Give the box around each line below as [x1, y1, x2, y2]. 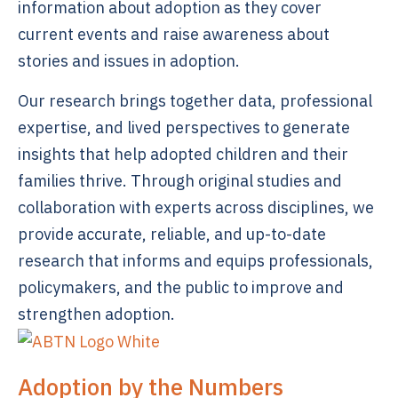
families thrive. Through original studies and [18, 171, 342, 191]
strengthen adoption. [18, 304, 175, 324]
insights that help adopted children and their [18, 144, 348, 164]
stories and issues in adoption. [18, 51, 240, 71]
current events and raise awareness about [18, 24, 330, 44]
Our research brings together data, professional [18, 91, 372, 111]
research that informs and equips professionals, [18, 251, 373, 271]
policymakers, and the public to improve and [18, 277, 344, 298]
